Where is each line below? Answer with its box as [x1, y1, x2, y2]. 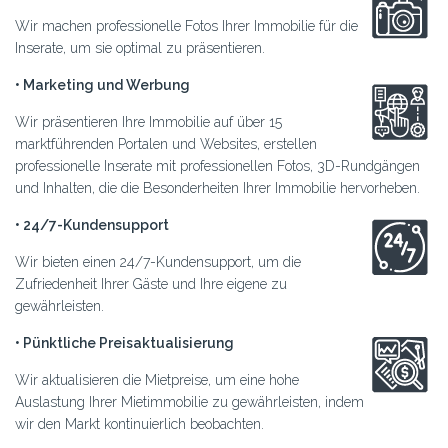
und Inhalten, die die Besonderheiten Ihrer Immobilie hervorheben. [15, 180, 420, 197]
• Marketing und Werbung [15, 77, 190, 94]
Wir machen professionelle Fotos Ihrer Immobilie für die [15, 18, 358, 35]
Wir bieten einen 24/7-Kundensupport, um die [15, 254, 301, 271]
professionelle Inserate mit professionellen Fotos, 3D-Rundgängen [15, 158, 420, 175]
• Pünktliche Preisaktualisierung [15, 335, 234, 352]
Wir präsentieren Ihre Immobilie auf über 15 [15, 114, 282, 131]
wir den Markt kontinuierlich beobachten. [15, 416, 264, 433]
